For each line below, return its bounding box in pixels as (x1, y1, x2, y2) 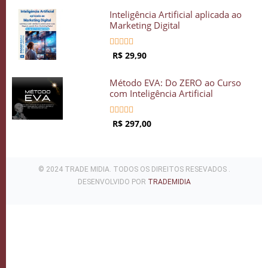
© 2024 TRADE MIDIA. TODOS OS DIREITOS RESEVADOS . (38, 165, 230, 173)
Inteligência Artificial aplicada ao (109, 8, 242, 20)
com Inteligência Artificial (109, 87, 214, 99)
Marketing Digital (109, 19, 181, 31)
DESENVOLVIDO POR (77, 177, 148, 186)
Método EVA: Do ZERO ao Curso (109, 76, 242, 89)
